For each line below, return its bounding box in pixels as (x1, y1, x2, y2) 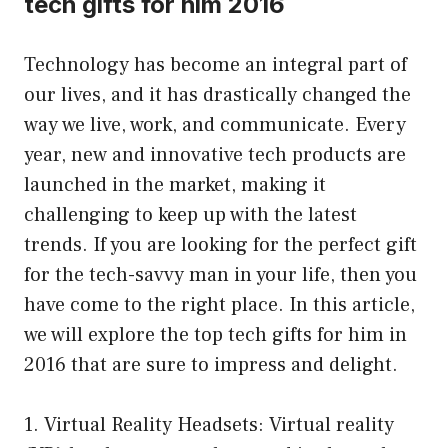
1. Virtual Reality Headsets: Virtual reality (24, 411, 394, 438)
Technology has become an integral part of (24, 51, 407, 78)
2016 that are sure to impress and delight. (24, 351, 398, 378)
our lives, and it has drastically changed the (24, 81, 411, 108)
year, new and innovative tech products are (24, 141, 406, 168)
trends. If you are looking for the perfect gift (24, 231, 417, 258)
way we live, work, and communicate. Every (24, 111, 406, 138)
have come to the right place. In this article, (24, 291, 415, 318)
